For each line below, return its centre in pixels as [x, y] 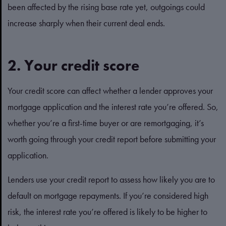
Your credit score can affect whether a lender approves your [110, 91]
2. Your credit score [73, 66]
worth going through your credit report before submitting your [112, 139]
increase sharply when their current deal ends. [86, 23]
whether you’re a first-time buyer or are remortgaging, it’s [106, 123]
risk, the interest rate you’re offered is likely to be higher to [107, 212]
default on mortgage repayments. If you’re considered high [108, 195]
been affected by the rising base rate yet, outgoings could [106, 7]
